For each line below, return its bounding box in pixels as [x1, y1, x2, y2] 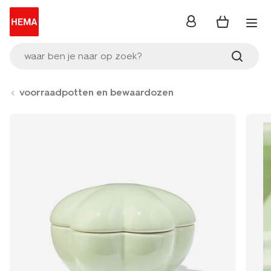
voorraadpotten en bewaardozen [19, 87, 174, 98]
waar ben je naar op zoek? [24, 50, 142, 62]
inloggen [184, 19, 226, 31]
